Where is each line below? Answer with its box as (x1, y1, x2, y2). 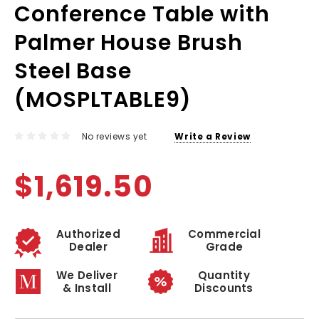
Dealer (69, 239, 108, 254)
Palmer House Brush (14, 28, 244, 58)
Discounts (194, 280, 253, 296)
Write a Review (174, 130, 251, 142)
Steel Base (14, 56, 132, 87)
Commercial (188, 226, 261, 241)
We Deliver (56, 267, 117, 283)
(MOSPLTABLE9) (14, 85, 192, 115)
